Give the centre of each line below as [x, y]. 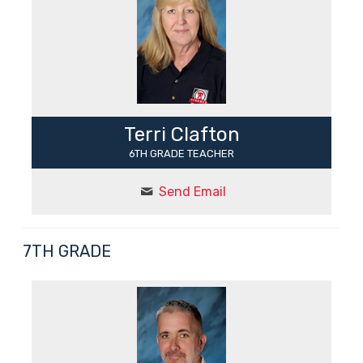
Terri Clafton [181, 134]
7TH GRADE [66, 251]
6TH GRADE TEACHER [181, 153]
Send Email [192, 191]
